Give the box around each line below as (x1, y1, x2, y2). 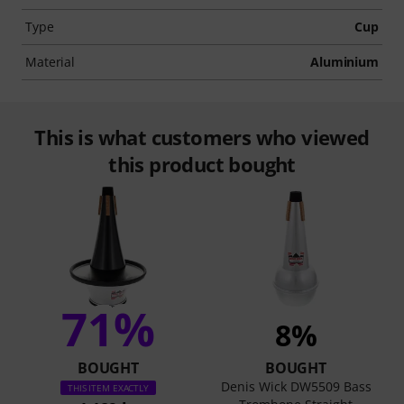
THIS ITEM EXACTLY (67, 381, 150, 394)
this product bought (108, 150, 296, 178)
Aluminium (309, 52, 379, 70)
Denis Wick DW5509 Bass (220, 377, 372, 395)
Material (25, 52, 76, 70)
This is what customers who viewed (34, 123, 370, 151)
